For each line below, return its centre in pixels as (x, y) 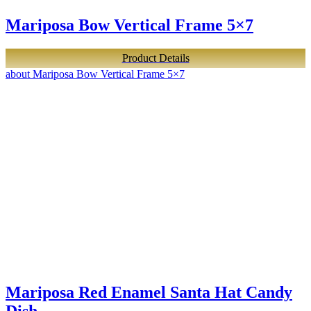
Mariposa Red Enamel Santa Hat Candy (149, 293)
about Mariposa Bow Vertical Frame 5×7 (95, 74)
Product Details (155, 58)
